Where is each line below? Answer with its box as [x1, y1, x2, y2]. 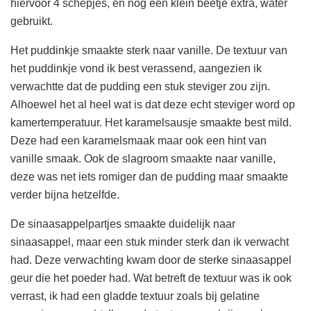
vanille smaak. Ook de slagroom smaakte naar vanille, [10, 153, 276, 165]
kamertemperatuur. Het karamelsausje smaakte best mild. [10, 117, 292, 129]
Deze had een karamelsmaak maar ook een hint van [10, 135, 267, 147]
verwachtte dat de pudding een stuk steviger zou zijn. [10, 81, 270, 93]
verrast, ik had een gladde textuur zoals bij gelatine [10, 290, 260, 303]
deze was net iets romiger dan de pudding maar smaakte [10, 171, 288, 183]
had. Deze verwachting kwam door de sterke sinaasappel [10, 254, 292, 267]
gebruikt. [10, 15, 53, 28]
